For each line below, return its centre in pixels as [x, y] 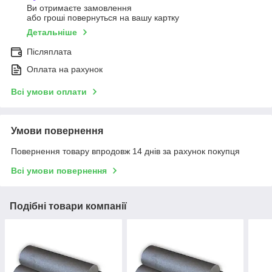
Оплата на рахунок [65, 70]
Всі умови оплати [49, 92]
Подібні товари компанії [68, 206]
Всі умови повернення [59, 171]
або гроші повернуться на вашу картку [103, 18]
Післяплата [49, 52]
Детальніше [52, 32]
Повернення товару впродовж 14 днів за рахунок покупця [125, 151]
